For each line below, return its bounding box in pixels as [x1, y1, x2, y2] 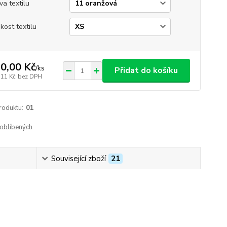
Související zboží [51, 154, 106, 164]
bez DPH [17, 72, 42, 81]
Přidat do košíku [114, 65, 178, 76]
